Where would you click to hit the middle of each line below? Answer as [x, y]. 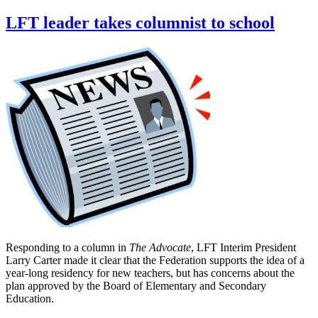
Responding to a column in [67, 248]
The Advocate [160, 248]
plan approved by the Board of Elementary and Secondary [136, 286]
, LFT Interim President [243, 248]
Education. [30, 299]
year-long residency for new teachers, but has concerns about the [150, 273]
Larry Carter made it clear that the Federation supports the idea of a [155, 261]
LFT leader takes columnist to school [140, 23]
